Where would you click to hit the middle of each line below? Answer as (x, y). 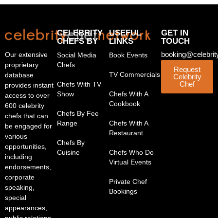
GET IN (175, 33)
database (19, 75)
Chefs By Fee (78, 114)
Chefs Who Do (131, 153)
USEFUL (125, 33)
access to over (27, 95)
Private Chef (128, 182)
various (16, 136)
